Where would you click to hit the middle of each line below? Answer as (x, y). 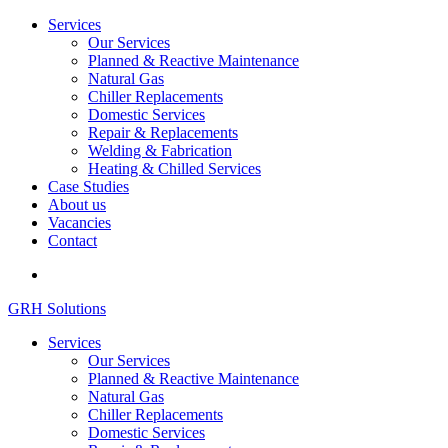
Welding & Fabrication (160, 150)
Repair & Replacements (163, 132)
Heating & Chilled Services (174, 168)
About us (77, 204)
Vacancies (79, 222)
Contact (72, 240)
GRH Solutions (57, 308)
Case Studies (88, 186)
